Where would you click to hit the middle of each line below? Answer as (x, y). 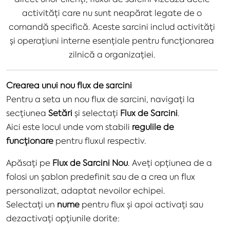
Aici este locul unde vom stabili (69, 127)
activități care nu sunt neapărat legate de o (112, 13)
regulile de (153, 127)
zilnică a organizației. (112, 54)
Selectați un (32, 204)
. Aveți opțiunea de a (170, 162)
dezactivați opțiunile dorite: (63, 218)
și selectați (96, 113)
